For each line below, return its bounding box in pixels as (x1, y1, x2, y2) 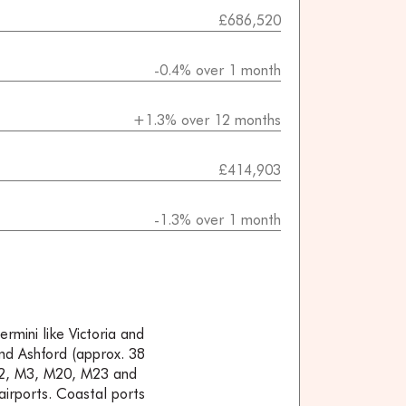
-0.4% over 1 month (154, 62, 281, 80)
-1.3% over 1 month (154, 211, 281, 229)
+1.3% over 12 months (133, 111, 281, 130)
